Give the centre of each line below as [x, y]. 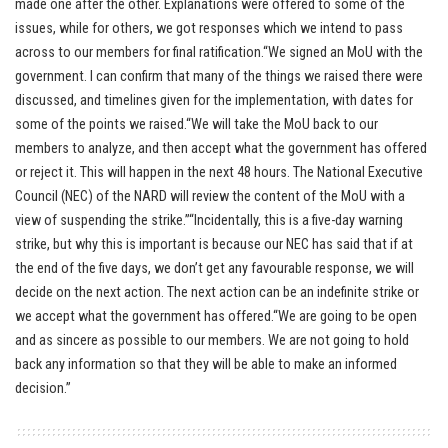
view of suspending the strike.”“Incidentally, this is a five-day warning [209, 221]
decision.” [43, 389]
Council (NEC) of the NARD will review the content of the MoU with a [210, 197]
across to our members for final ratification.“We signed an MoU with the [219, 53]
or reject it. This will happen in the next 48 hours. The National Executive [219, 173]
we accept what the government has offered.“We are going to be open [216, 317]
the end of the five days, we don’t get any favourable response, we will [214, 269]
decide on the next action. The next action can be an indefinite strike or [217, 293]
